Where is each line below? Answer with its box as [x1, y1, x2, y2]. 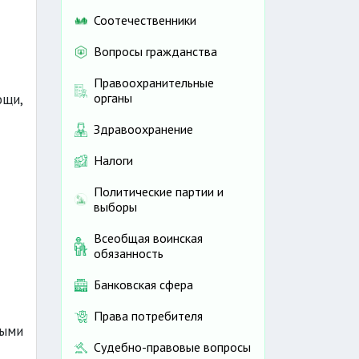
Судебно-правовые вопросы [94, 339, 251, 356]
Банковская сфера [94, 276, 193, 293]
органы [94, 90, 132, 107]
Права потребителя [94, 308, 203, 325]
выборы [94, 199, 137, 216]
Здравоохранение [94, 121, 193, 138]
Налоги [94, 152, 133, 169]
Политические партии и [94, 184, 224, 200]
